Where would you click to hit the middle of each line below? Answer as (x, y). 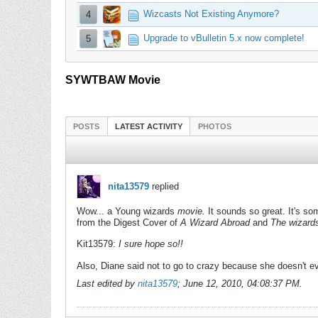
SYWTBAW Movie (113, 80)
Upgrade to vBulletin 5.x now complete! (224, 38)
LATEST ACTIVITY (149, 126)
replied (164, 186)
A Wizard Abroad (215, 223)
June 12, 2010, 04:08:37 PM (241, 284)
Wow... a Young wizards (127, 211)
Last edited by (107, 284)
